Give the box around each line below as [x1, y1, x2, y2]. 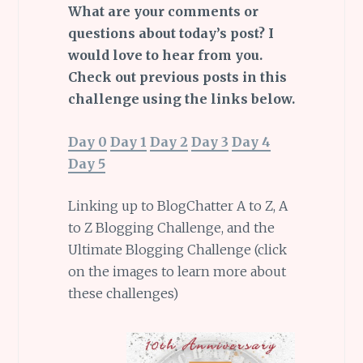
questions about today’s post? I [67, 25, 274, 42]
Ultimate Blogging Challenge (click [67, 241, 287, 258]
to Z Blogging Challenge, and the [67, 220, 275, 237]
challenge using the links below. [67, 91, 295, 108]
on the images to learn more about [67, 263, 286, 280]
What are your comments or [67, 3, 258, 20]
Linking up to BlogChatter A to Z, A [67, 198, 288, 215]
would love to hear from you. [67, 47, 263, 64]
